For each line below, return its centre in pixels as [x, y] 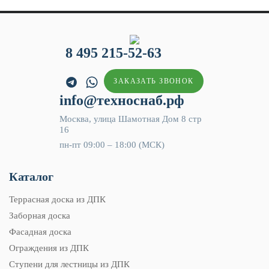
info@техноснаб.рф [122, 101]
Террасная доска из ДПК [57, 200]
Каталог [31, 177]
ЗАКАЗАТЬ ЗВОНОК [154, 81]
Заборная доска [40, 216]
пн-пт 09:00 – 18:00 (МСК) [112, 145]
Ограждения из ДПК [49, 248]
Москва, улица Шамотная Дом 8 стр [131, 119]
